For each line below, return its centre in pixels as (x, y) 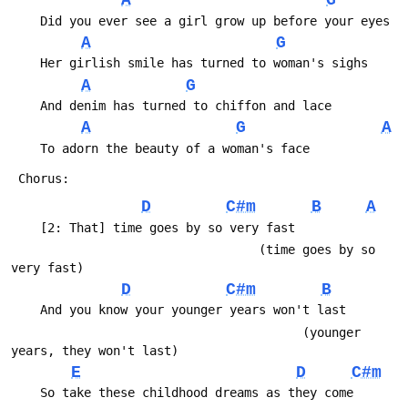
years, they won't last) (95, 350)
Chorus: (44, 178)
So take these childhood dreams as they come (197, 393)
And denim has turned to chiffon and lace (186, 106)
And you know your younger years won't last (193, 310)
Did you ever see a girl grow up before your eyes (215, 20)
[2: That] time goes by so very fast (168, 227)
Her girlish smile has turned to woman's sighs (204, 63)
